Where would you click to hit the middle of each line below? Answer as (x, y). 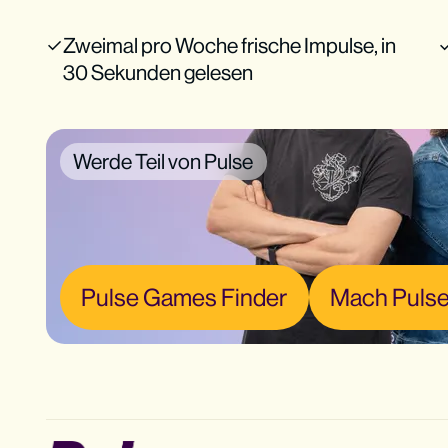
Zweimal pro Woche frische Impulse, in (229, 46)
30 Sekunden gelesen (157, 73)
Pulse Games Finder (184, 296)
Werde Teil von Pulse (163, 161)
